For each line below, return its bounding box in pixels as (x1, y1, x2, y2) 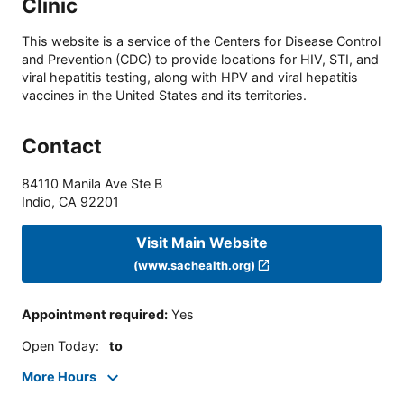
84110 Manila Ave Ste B (22, 176, 162, 192)
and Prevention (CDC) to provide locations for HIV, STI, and (22, 51, 379, 68)
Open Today (22, 337, 96, 353)
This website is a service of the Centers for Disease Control (22, 33, 381, 50)
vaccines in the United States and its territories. (22, 87, 307, 104)
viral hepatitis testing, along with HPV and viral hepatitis (22, 69, 358, 86)
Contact (22, 133, 102, 159)
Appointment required (22, 307, 164, 323)
